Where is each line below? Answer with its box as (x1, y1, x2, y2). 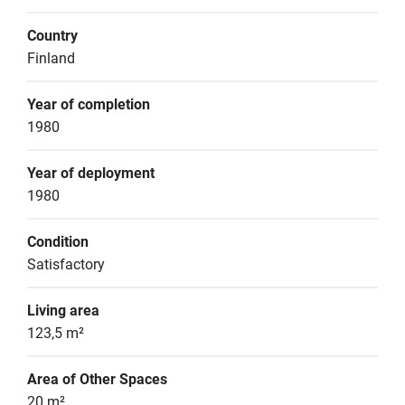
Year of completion (27, 96, 150, 113)
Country (27, 27, 78, 44)
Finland (27, 50, 75, 67)
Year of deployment (27, 165, 155, 182)
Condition (27, 233, 89, 250)
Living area (27, 302, 99, 319)
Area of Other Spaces (27, 371, 167, 388)
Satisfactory (27, 256, 105, 273)
